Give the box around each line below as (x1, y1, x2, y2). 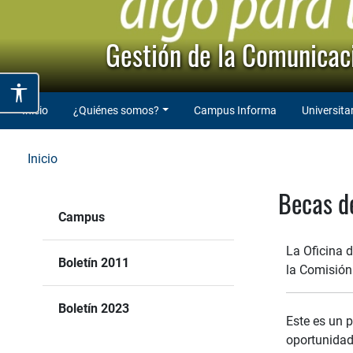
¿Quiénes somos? (73, 103, 159, 117)
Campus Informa (193, 103, 277, 117)
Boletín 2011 (58, 255, 129, 270)
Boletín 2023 (58, 300, 129, 316)
